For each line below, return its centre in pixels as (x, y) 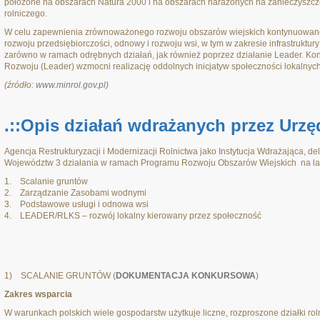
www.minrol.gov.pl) (72, 85)
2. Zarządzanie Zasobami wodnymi (75, 193)
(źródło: (20, 85)
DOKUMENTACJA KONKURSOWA (186, 276)
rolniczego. (26, 14)
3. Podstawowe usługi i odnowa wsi (76, 204)
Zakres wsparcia (38, 294)
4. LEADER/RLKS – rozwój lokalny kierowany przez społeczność (133, 216)
